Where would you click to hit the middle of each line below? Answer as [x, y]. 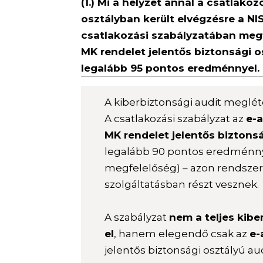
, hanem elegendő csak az [182, 233]
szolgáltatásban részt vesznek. [182, 185]
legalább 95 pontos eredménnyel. [171, 68]
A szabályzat [137, 217]
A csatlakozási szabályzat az [176, 119]
